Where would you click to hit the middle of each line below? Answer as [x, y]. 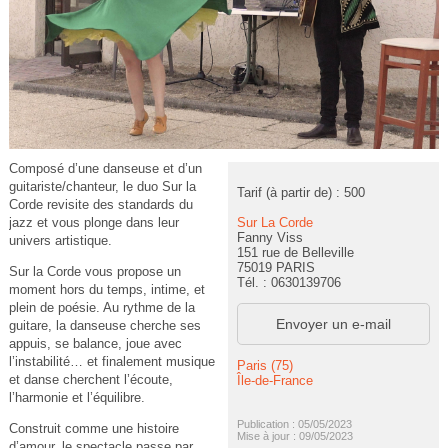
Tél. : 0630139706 [288, 282]
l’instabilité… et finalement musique [111, 362]
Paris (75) [264, 365]
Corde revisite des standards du [100, 205]
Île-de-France [274, 380]
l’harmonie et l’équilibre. [76, 398]
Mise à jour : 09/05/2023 [294, 435]
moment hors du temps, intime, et [106, 290]
